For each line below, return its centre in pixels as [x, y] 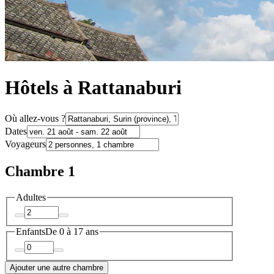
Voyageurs [25, 144]
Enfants [31, 232]
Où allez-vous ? [35, 118]
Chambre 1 [40, 171]
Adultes [31, 197]
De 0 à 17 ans [72, 232]
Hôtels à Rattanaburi [93, 88]
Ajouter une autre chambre [57, 267]
